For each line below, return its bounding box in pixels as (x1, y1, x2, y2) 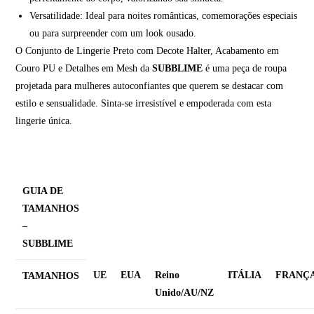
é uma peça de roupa (203, 62, 287, 74)
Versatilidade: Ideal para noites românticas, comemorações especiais (29, 10, 298, 21)
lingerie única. (15, 115, 73, 126)
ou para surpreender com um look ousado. (29, 27, 197, 39)
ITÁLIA (228, 269, 262, 280)
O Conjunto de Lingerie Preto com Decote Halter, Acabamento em (15, 45, 280, 56)
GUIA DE (22, 185, 64, 196)
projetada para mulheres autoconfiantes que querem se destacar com (15, 80, 284, 91)
